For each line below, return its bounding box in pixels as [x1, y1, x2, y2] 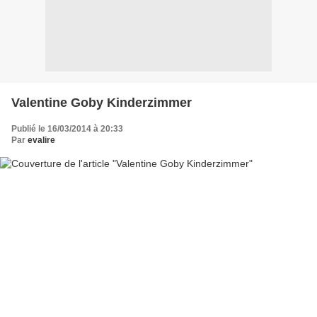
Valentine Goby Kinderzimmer [11, 95, 192, 110]
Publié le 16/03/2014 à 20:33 [11, 123, 123, 134]
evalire [28, 134, 55, 145]
